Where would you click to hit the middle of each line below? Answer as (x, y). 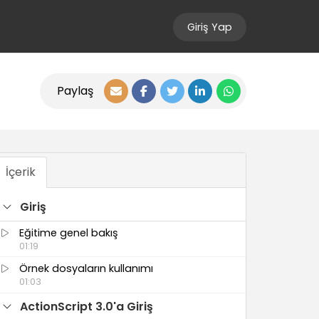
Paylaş (75, 91)
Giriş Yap (210, 27)
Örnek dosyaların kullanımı (87, 269)
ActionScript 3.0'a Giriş (87, 306)
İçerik (21, 172)
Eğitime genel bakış (69, 232)
